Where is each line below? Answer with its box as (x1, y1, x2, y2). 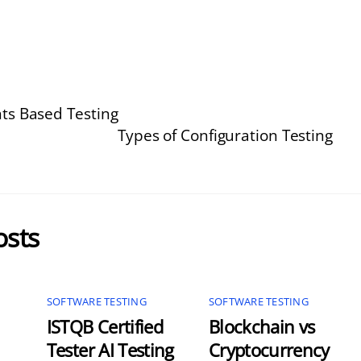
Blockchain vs (208, 314, 315, 338)
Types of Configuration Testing (117, 123, 333, 146)
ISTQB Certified (46, 314, 163, 338)
